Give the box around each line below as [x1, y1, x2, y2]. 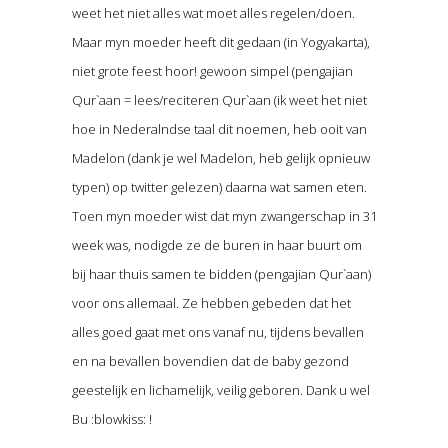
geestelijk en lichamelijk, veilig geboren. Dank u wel [71, 380, 370, 399]
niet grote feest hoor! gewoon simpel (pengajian [71, 61, 353, 80]
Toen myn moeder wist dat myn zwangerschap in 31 [71, 206, 377, 225]
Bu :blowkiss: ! [71, 409, 152, 428]
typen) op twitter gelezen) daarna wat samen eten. [71, 177, 367, 196]
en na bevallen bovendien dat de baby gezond [71, 351, 349, 370]
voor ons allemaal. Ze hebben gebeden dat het [71, 293, 351, 312]
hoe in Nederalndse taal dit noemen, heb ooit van [71, 119, 367, 138]
